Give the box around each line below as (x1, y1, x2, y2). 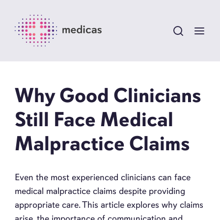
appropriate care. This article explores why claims (15, 199, 203, 211)
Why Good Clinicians (15, 83, 201, 109)
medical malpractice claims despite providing (15, 185, 185, 197)
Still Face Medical (15, 107, 173, 133)
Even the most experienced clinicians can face (15, 171, 191, 183)
